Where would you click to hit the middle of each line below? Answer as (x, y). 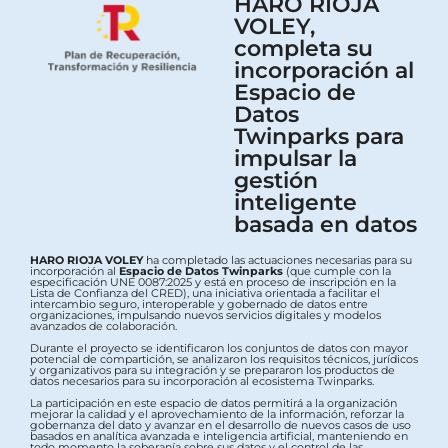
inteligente (295, 201)
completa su (303, 47)
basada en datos (325, 223)
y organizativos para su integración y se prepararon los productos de (212, 369)
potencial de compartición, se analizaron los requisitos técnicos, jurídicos (224, 358)
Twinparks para (319, 135)
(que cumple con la (338, 270)
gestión (276, 179)
